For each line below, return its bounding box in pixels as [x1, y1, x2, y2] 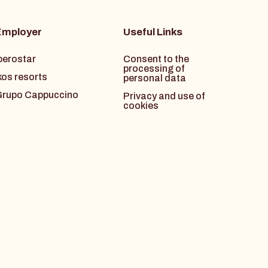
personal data [123, 73, 186, 84]
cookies [123, 100, 159, 111]
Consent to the [123, 54, 189, 65]
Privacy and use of [123, 91, 205, 102]
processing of [123, 63, 185, 74]
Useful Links [123, 26, 182, 38]
